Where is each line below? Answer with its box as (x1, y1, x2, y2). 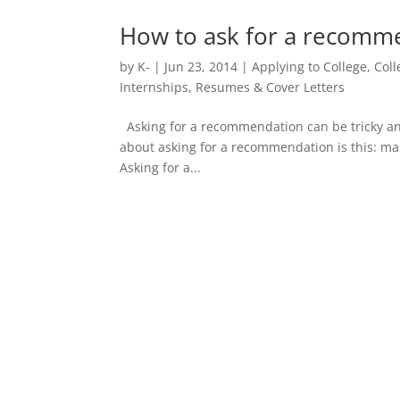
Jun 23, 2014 (164, 57, 238, 75)
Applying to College (252, 57, 368, 75)
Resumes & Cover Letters (196, 78, 346, 96)
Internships (120, 78, 189, 96)
